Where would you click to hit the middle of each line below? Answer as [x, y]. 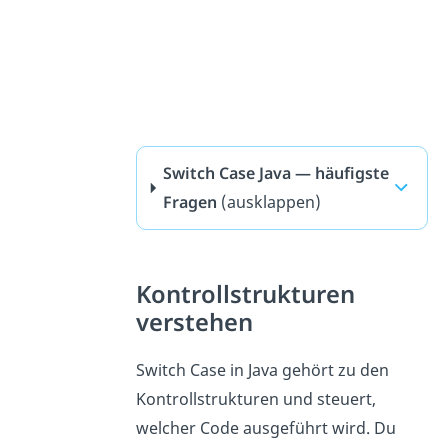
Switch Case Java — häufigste [276, 172]
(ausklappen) [271, 201]
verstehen [194, 321]
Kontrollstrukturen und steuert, [255, 398]
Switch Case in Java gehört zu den [262, 369]
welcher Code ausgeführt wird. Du [265, 427]
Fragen [190, 201]
